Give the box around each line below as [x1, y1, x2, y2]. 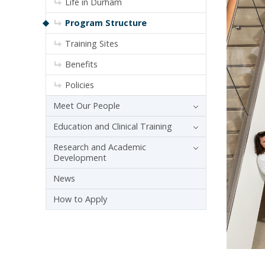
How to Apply [53, 193, 107, 205]
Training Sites [65, 37, 118, 49]
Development [53, 151, 106, 163]
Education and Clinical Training [53, 120, 172, 132]
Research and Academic [53, 141, 146, 153]
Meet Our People [53, 99, 120, 111]
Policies [65, 79, 94, 91]
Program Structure [65, 17, 147, 28]
